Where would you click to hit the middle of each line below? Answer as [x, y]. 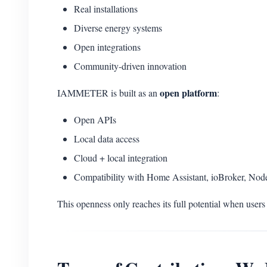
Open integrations [107, 47]
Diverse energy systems [118, 28]
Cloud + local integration [121, 158]
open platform [188, 93]
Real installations [106, 9]
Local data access [107, 139]
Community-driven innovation [130, 66]
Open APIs [95, 119]
